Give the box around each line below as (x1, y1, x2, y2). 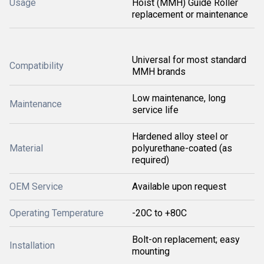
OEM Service (9, 181, 63, 192)
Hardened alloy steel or (132, 131, 228, 142)
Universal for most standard (132, 54, 246, 65)
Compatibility (9, 60, 64, 71)
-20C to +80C (132, 207, 187, 219)
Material (9, 143, 43, 154)
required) (132, 154, 169, 166)
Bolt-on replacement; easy (132, 234, 240, 245)
